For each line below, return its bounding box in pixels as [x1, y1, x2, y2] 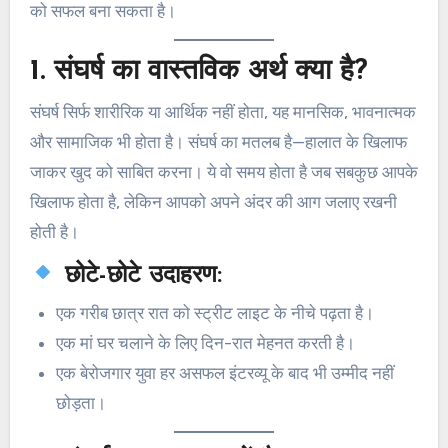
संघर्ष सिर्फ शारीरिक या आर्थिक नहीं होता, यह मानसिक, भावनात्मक [29, 101, 416, 122]
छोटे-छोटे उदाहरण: [57, 263, 223, 288]
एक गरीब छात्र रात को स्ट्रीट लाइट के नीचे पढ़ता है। [55, 303, 374, 324]
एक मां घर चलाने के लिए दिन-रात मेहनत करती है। [55, 333, 355, 354]
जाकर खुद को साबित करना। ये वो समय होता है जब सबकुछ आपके [29, 161, 418, 182]
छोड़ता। [55, 393, 106, 414]
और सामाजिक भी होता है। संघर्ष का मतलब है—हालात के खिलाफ [29, 131, 407, 152]
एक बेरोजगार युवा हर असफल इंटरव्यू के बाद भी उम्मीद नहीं [55, 363, 394, 384]
